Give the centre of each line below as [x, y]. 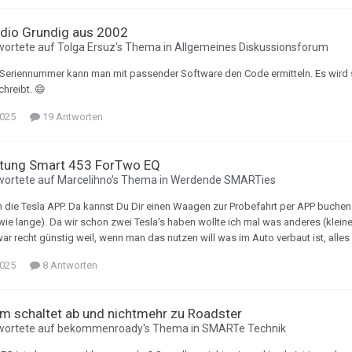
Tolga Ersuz [86, 48]
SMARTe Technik [244, 329]
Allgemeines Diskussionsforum [251, 48]
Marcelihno [84, 180]
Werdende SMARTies [223, 180]
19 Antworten [71, 117]
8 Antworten [69, 266]
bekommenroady [100, 329]
